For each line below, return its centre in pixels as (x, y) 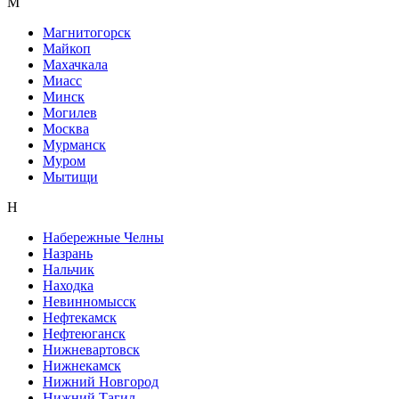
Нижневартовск (91, 349)
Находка (68, 285)
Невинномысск (90, 301)
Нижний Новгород (101, 381)
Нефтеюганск (84, 333)
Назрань (68, 253)
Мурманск (74, 144)
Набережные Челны (103, 237)
